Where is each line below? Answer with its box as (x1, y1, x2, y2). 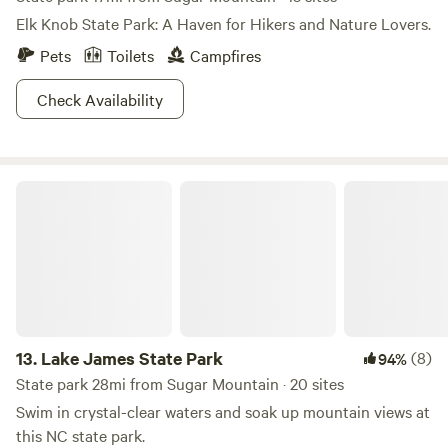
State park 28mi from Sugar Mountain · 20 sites (16, 372, 344, 394)
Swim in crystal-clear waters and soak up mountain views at (16, 400, 430, 422)
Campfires (190, 44, 261, 66)
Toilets (107, 44, 154, 66)
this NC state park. (16, 424, 145, 446)
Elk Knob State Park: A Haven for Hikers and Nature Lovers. (16, 12, 431, 34)
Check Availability (37, 88, 163, 110)
